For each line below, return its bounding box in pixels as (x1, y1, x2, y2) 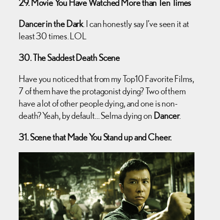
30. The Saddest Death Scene (19, 52, 120, 63)
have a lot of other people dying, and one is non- (19, 98, 178, 109)
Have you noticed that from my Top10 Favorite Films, (19, 73, 194, 84)
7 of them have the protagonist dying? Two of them (19, 85, 186, 97)
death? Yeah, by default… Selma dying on (19, 110, 154, 121)
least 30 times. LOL (19, 30, 87, 42)
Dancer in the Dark (19, 18, 83, 29)
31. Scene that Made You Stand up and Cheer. (19, 131, 171, 142)
